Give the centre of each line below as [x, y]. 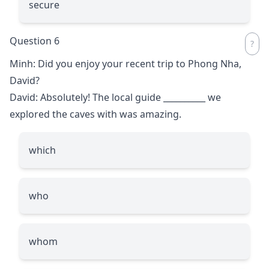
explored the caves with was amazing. [95, 114]
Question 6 [35, 41]
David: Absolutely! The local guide [86, 97]
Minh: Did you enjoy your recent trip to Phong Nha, [125, 63]
